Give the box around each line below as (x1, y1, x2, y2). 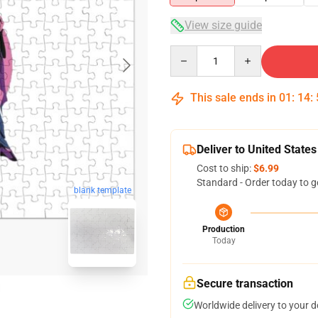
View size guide (185, 18, 262, 32)
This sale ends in (187, 91, 279, 104)
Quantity (170, 46, 209, 57)
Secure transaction (197, 277, 293, 290)
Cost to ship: (197, 163, 253, 174)
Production (202, 224, 245, 234)
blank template (73, 185, 131, 196)
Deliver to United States (197, 143, 317, 156)
